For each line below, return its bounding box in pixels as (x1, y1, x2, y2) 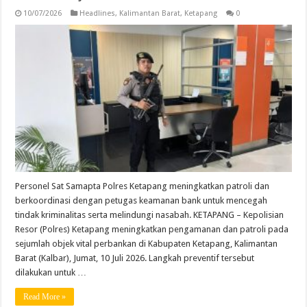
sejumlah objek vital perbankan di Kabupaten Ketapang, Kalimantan (15, 238, 278, 249)
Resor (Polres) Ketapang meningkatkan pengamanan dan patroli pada (15, 223, 289, 234)
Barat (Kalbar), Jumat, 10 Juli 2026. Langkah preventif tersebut (15, 252, 255, 263)
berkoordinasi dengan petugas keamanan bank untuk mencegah (15, 195, 268, 206)
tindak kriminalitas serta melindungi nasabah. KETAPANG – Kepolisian (15, 209, 284, 220)
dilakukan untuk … (15, 267, 87, 278)
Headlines (79, 8, 116, 18)
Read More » (23, 291, 66, 302)
